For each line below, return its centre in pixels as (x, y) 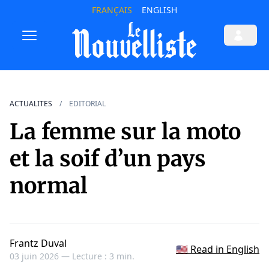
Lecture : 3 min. (103, 256)
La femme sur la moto (125, 132)
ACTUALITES (31, 104)
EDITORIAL (87, 104)
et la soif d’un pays (108, 159)
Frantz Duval (38, 243)
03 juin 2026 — (41, 256)
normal (49, 186)
